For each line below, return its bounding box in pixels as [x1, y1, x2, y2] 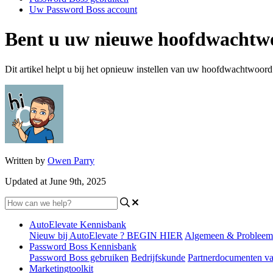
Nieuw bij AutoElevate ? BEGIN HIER [29, 230, 183, 241]
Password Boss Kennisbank [29, 241, 136, 252]
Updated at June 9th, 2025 [5, 175, 106, 186]
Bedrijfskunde [131, 252, 185, 263]
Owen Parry [48, 155, 94, 166]
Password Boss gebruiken [29, 252, 129, 263]
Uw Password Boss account [29, 4, 137, 15]
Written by [5, 155, 48, 166]
